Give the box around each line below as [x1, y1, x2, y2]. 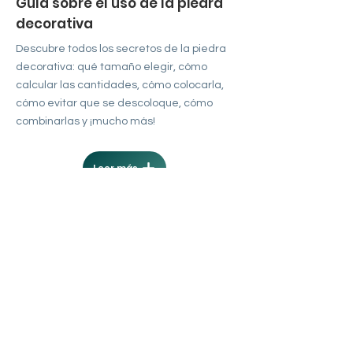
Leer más [93, 161, 139, 174]
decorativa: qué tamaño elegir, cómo [16, 61, 207, 72]
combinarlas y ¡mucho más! [16, 116, 155, 127]
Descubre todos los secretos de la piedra [16, 43, 226, 54]
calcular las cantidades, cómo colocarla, [16, 80, 224, 91]
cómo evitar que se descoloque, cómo [16, 98, 213, 109]
